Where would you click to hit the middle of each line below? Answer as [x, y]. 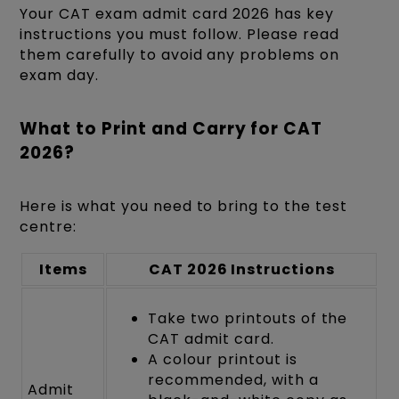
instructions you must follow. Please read [179, 35]
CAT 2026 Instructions [241, 269]
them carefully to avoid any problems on [179, 55]
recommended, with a [233, 379]
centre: [49, 226]
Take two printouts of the [248, 318]
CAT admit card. [211, 338]
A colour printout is [223, 359]
